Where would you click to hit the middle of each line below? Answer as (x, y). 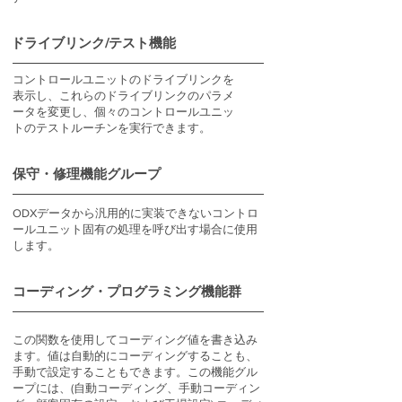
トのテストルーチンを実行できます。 (112, 128)
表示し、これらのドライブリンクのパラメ (123, 96)
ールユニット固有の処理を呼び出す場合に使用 (135, 229)
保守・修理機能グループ (87, 174)
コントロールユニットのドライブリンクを (123, 79)
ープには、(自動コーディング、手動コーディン (136, 388)
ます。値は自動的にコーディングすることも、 (135, 356)
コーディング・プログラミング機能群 (127, 291)
